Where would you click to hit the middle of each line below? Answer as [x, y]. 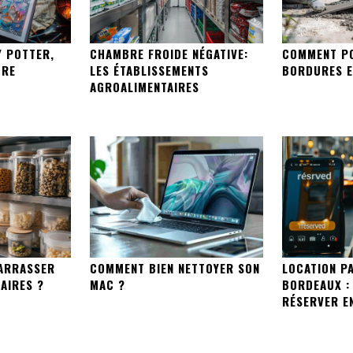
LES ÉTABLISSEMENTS [150, 71]
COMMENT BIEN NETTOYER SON [175, 268]
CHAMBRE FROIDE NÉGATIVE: [169, 54]
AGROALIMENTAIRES [145, 87]
